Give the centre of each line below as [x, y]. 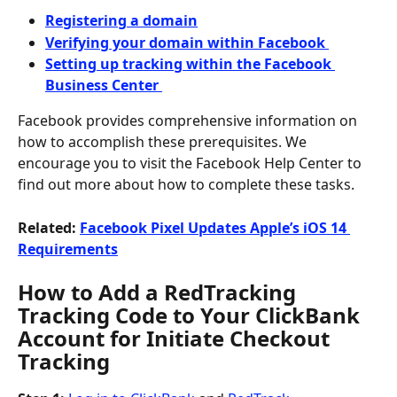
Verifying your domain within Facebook [187, 42]
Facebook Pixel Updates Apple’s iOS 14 [215, 227]
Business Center [104, 86]
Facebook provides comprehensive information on [189, 121]
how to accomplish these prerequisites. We [164, 142]
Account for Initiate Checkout [176, 339]
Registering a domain [121, 21]
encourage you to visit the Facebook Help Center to [191, 163]
